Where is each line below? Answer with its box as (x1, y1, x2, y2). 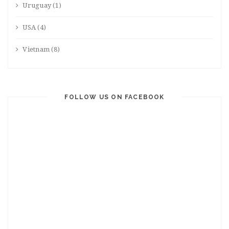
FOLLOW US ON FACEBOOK (64, 94, 165, 101)
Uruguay (22, 2, 52, 10)
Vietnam (22, 45, 50, 54)
